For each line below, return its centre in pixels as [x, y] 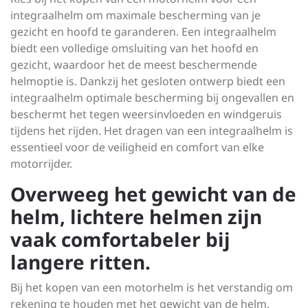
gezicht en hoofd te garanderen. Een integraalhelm [143, 32]
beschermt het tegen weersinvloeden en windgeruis [146, 114]
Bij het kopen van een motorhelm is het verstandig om [152, 287]
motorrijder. [41, 164]
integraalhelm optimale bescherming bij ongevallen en [152, 98]
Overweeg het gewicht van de [153, 194]
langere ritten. [80, 262]
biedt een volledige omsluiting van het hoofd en [134, 48]
